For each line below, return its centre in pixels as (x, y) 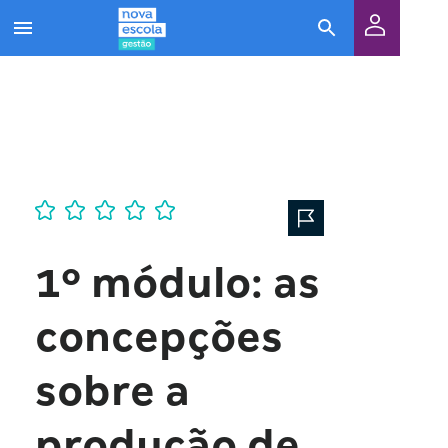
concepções (159, 337)
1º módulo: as (177, 283)
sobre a (112, 391)
